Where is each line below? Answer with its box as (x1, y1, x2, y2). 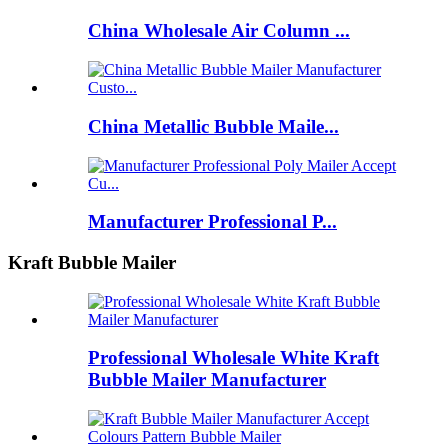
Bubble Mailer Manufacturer (88, 369, 326, 391)
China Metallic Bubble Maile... (88, 115, 339, 137)
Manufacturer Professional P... (88, 211, 337, 233)
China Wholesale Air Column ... (88, 20, 350, 42)
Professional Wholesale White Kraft (88, 347, 379, 369)
